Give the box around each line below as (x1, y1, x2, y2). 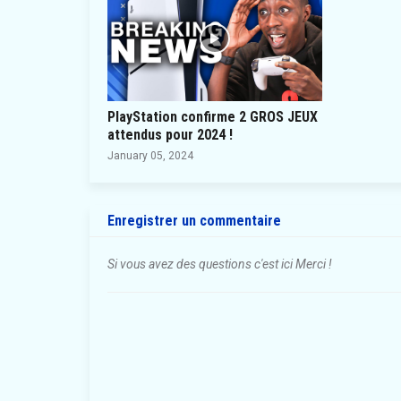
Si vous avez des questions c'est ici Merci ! (107, 256, 332, 271)
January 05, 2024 (107, 149, 193, 162)
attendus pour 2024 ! (107, 125, 233, 143)
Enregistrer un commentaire (107, 211, 281, 229)
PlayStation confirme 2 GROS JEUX (107, 107, 318, 125)
